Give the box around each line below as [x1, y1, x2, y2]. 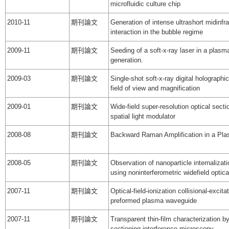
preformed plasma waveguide [110, 197, 197, 205]
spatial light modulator [110, 112, 175, 121]
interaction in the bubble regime [110, 28, 203, 36]
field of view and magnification [110, 84, 200, 93]
